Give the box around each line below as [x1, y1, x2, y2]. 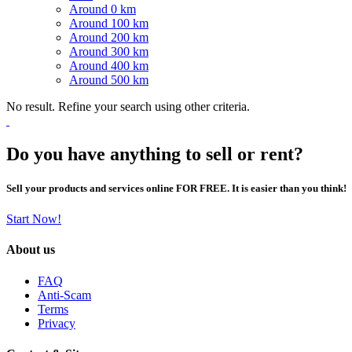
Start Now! [6, 212, 61, 226]
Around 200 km [69, 30, 148, 44]
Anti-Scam [38, 288, 91, 302]
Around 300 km [69, 44, 148, 58]
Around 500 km [69, 72, 148, 86]
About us [6, 243, 55, 257]
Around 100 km [69, 16, 148, 30]
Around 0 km [69, 2, 136, 16]
